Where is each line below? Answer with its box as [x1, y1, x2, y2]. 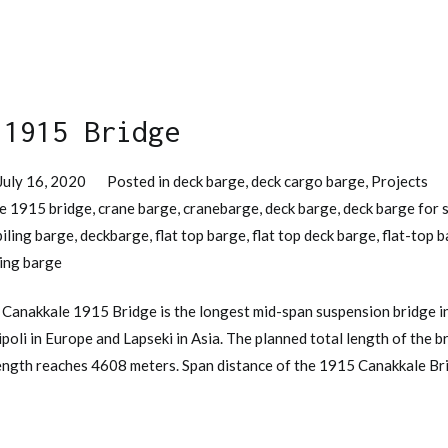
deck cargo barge [251, 171, 366, 190]
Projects [371, 171, 429, 190]
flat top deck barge [252, 225, 376, 244]
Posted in [107, 171, 174, 190]
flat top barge [155, 225, 246, 244]
